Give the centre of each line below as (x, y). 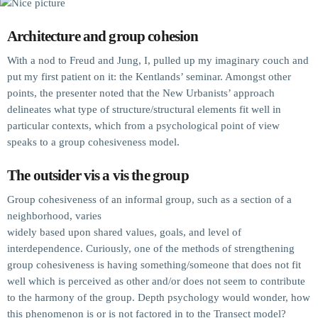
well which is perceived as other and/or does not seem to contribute (156, 281)
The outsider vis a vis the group (98, 176)
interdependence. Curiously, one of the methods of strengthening (151, 248)
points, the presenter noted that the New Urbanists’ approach (141, 93)
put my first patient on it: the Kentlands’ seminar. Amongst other (149, 76)
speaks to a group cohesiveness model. (93, 142)
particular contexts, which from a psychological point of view (143, 125)
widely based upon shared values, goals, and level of (124, 232)
